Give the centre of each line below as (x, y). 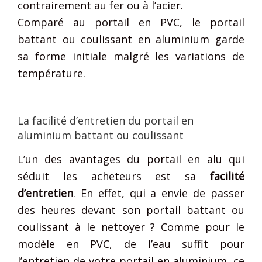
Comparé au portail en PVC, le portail (131, 23)
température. (51, 73)
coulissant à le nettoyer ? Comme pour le (131, 227)
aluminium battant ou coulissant (101, 135)
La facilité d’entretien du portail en (106, 121)
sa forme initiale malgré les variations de (131, 56)
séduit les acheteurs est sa (114, 176)
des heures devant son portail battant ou (131, 210)
